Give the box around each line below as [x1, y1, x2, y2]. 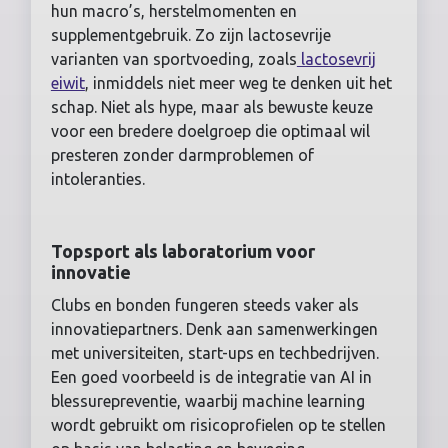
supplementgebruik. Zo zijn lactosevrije [50, 25, 331, 44]
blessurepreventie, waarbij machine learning [50, 391, 365, 410]
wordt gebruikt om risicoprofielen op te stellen [50, 415, 386, 434]
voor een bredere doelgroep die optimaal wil [50, 121, 370, 140]
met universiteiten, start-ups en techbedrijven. [50, 343, 379, 362]
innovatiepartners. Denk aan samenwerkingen [50, 319, 378, 338]
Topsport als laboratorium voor [50, 240, 315, 261]
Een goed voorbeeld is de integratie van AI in [50, 367, 372, 386]
